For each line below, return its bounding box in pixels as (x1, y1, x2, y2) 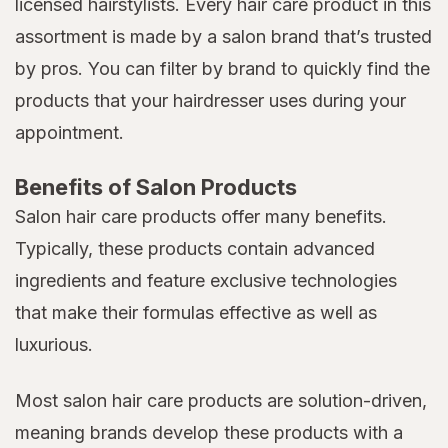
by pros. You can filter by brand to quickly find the (15, 58, 430, 80)
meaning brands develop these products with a (15, 422, 403, 444)
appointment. (15, 122, 124, 144)
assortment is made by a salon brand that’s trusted (15, 26, 432, 48)
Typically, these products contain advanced (15, 238, 375, 260)
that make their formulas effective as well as (15, 302, 377, 324)
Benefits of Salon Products (15, 174, 297, 201)
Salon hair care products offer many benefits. (15, 206, 387, 228)
